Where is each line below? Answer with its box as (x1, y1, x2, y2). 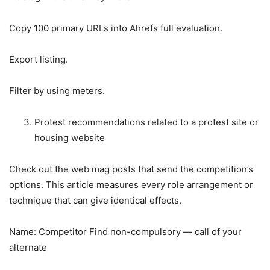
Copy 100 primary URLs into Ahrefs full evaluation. (9, 22, 222, 34)
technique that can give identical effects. (9, 194, 181, 206)
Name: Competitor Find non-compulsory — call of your (9, 225, 242, 237)
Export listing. (9, 53, 68, 65)
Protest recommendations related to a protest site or (34, 116, 259, 128)
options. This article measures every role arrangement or (9, 178, 253, 190)
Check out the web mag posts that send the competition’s (9, 163, 253, 175)
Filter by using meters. (9, 84, 105, 96)
